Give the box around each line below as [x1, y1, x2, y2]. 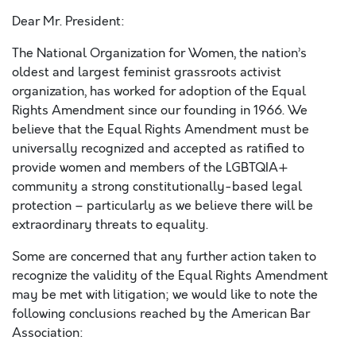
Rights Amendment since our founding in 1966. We [12, 102, 308, 119]
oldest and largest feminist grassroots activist [12, 64, 281, 81]
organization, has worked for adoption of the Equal [12, 83, 306, 100]
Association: [12, 324, 83, 342]
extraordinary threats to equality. [12, 216, 208, 234]
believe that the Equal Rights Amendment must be [12, 121, 309, 138]
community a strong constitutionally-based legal [12, 178, 302, 195]
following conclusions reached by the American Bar [12, 305, 310, 323]
